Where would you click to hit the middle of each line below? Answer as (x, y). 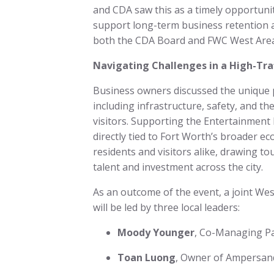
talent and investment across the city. (180, 167)
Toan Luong (146, 258)
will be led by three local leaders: (168, 208)
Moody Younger (156, 233)
